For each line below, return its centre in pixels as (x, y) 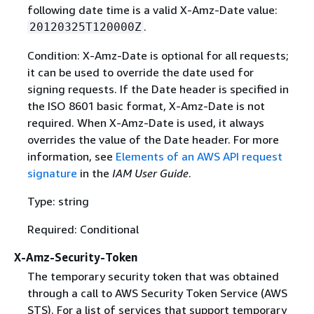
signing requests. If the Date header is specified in (158, 89)
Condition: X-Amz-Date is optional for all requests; (158, 55)
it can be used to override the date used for (140, 72)
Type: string (58, 201)
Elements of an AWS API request (199, 156)
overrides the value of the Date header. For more (153, 139)
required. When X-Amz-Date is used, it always (145, 122)
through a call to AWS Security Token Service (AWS (157, 293)
